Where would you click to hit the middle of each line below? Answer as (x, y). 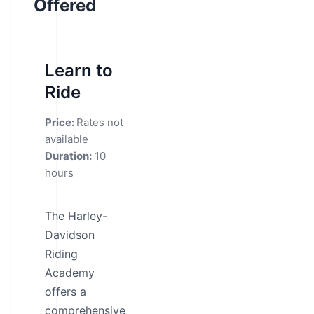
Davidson (70, 235)
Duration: (68, 156)
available (67, 139)
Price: (61, 122)
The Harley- (76, 216)
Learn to (79, 70)
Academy (70, 273)
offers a (66, 292)
